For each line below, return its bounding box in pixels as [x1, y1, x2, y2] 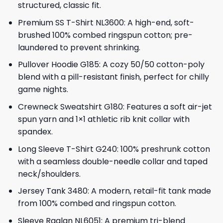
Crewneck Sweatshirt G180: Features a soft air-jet [17, 101, 212, 112]
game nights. [17, 84, 68, 96]
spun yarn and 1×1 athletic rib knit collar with [17, 113, 190, 125]
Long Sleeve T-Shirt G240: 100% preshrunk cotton [17, 143, 210, 155]
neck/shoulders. [17, 168, 81, 180]
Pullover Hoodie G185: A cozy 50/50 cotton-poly [17, 59, 205, 71]
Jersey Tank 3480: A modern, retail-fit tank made [17, 185, 211, 197]
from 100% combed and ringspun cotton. [17, 198, 176, 210]
